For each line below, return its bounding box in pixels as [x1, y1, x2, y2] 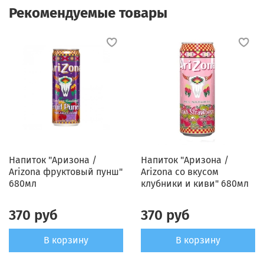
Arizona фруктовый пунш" [9, 166, 123, 177]
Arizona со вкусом [141, 166, 219, 177]
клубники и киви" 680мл [141, 177, 249, 189]
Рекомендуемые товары [9, 4, 167, 21]
